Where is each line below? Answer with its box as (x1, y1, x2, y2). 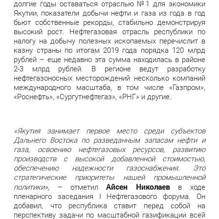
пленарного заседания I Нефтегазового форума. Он (14, 192, 205, 201)
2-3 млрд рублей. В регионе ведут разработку (14, 64, 205, 73)
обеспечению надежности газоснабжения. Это (14, 163, 205, 173)
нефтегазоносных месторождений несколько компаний (14, 73, 205, 83)
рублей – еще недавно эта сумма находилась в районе (14, 55, 205, 64)
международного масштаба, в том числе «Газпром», (14, 83, 205, 92)
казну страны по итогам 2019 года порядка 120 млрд (14, 45, 205, 55)
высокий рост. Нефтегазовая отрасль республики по (14, 27, 205, 36)
